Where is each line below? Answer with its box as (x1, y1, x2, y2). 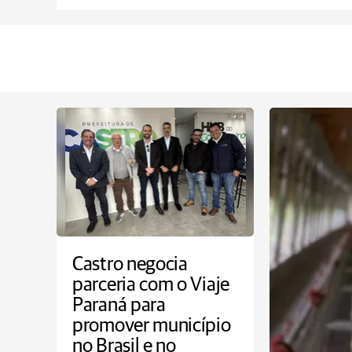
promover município (72, 316, 231, 335)
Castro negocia (72, 255, 188, 274)
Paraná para (72, 295, 166, 315)
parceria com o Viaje (72, 275, 229, 295)
